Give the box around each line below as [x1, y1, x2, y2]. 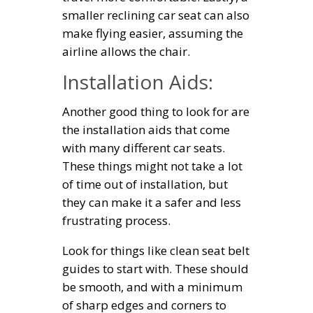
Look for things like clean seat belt [62, 242, 249, 259]
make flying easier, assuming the [62, 25, 243, 42]
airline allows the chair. [62, 43, 190, 60]
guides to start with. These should [62, 261, 249, 277]
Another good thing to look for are [62, 103, 249, 120]
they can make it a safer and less [62, 194, 241, 211]
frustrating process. [62, 212, 170, 229]
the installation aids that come [62, 122, 230, 138]
